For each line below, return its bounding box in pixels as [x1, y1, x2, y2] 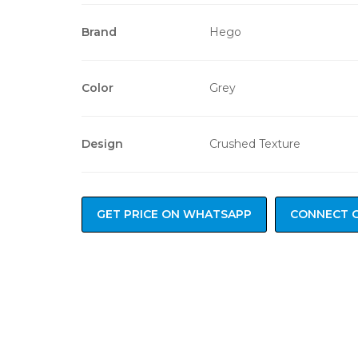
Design [82, 136, 123, 151]
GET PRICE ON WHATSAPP [97, 206, 252, 221]
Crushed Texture [209, 136, 300, 151]
